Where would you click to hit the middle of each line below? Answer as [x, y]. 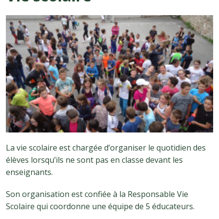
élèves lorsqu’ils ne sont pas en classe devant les [94, 160]
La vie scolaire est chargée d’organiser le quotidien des [106, 148]
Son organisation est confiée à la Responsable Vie [97, 194]
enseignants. [29, 172]
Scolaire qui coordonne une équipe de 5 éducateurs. [100, 206]
